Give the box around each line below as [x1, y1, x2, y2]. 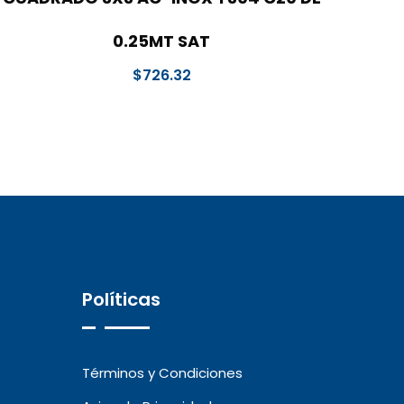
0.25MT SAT [113, 30, 211, 53]
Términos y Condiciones [82, 363, 243, 383]
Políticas [82, 287, 161, 313]
